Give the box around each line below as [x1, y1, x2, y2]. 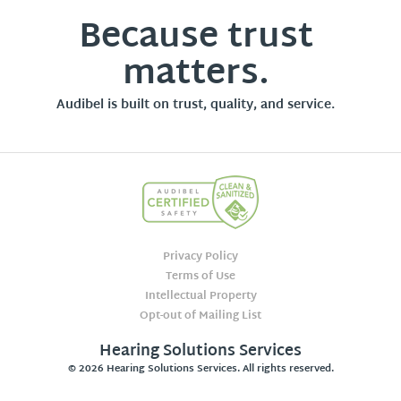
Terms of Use [166, 266, 235, 286]
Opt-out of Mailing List [140, 305, 261, 326]
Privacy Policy [163, 246, 238, 267]
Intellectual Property [144, 286, 257, 306]
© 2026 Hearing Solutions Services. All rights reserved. [67, 359, 334, 378]
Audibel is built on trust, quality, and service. [56, 93, 335, 116]
